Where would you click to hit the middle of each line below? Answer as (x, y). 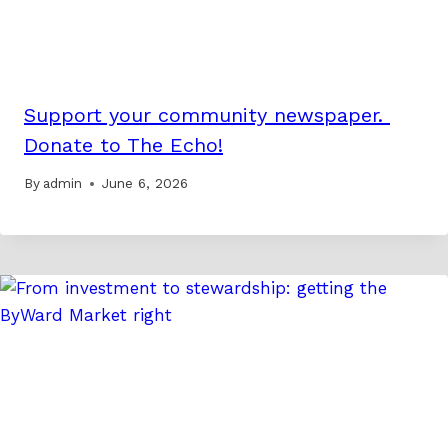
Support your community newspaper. (207, 114)
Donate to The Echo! (123, 144)
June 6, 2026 (145, 183)
